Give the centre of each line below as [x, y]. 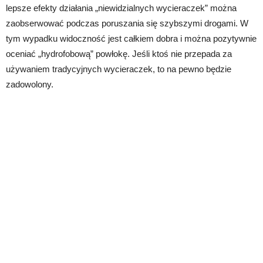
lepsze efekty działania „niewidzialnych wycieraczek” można [121, 8]
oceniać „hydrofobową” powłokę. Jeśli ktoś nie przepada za [119, 53]
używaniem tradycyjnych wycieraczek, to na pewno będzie [119, 69]
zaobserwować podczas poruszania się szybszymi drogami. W [127, 23]
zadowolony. [30, 84]
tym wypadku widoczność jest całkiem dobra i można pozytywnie [131, 38]
